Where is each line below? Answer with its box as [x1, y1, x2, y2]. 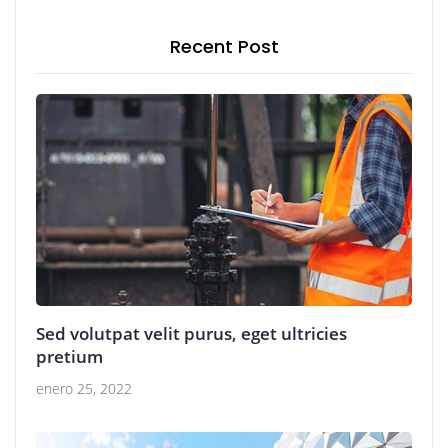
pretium [36, 344, 103, 368]
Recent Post [169, 33, 279, 59]
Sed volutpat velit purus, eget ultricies [36, 321, 347, 345]
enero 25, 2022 [36, 378, 132, 398]
